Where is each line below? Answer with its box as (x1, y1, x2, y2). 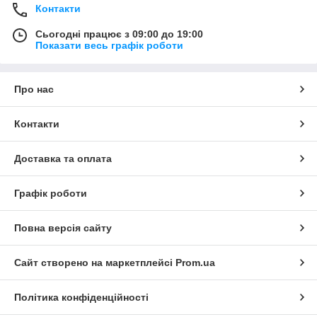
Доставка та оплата (14, 153, 112, 165)
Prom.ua (175, 257, 215, 269)
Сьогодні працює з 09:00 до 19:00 (35, 28, 203, 40)
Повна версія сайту (14, 222, 112, 234)
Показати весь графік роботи (35, 40, 183, 52)
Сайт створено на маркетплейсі (14, 257, 175, 269)
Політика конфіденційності (14, 292, 149, 304)
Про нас (14, 83, 54, 96)
